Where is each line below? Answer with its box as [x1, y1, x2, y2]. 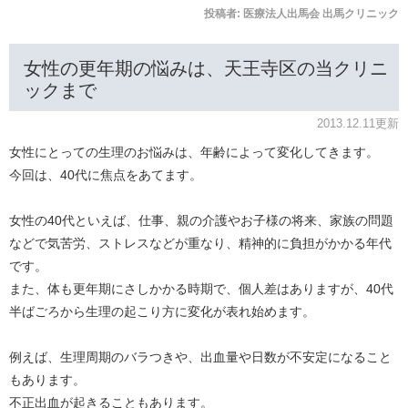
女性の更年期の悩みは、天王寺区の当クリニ [24, 57, 388, 78]
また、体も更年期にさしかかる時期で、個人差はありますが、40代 [9, 281, 393, 297]
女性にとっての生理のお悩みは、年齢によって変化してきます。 [9, 145, 379, 160]
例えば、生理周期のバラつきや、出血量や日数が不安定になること [9, 350, 392, 365]
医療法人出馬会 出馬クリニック [243, 6, 399, 20]
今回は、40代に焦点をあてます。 [9, 168, 202, 183]
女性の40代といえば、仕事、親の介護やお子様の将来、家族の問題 [9, 213, 393, 229]
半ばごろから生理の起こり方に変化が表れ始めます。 [9, 304, 315, 320]
